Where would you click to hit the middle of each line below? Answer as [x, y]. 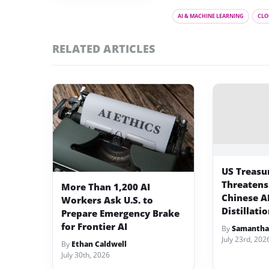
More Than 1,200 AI [106, 187]
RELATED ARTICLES [104, 48]
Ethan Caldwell [99, 244]
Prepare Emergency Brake [120, 213]
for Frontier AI [94, 227]
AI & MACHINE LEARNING [211, 16]
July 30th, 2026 [86, 255]
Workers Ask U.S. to [107, 200]
